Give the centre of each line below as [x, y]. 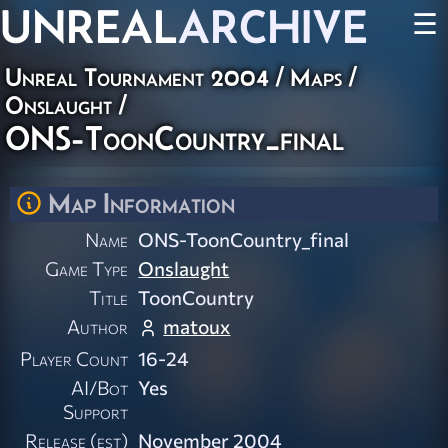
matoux [197, 326]
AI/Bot [100, 387]
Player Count [74, 358]
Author [98, 326]
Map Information [141, 203]
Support [96, 411]
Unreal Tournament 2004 [137, 77]
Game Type [87, 268]
